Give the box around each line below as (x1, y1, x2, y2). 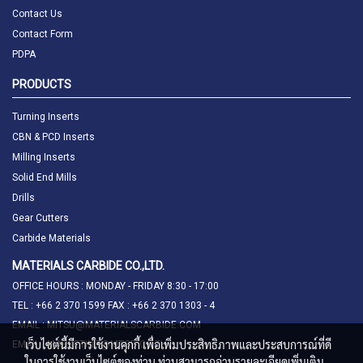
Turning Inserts (12, 111, 79, 122)
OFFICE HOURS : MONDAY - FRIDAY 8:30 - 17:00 (12, 280, 219, 292)
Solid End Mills (12, 172, 77, 183)
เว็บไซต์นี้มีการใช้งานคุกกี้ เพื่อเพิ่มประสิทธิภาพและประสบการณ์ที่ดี (25, 337, 331, 352)
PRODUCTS (12, 78, 71, 91)
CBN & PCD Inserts (12, 131, 95, 143)
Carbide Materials (12, 233, 91, 244)
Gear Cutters (12, 212, 69, 224)
